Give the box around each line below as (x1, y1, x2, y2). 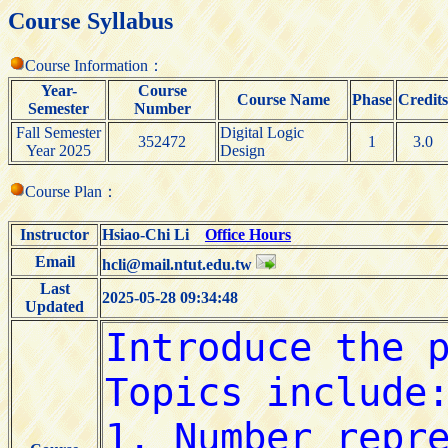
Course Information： (25, 56, 164, 74)
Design (220, 141, 265, 159)
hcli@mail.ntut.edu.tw (102, 255, 256, 273)
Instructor (20, 225, 89, 243)
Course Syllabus (8, 8, 173, 34)
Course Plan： (25, 182, 118, 200)
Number (133, 99, 191, 117)
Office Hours (205, 225, 291, 243)
